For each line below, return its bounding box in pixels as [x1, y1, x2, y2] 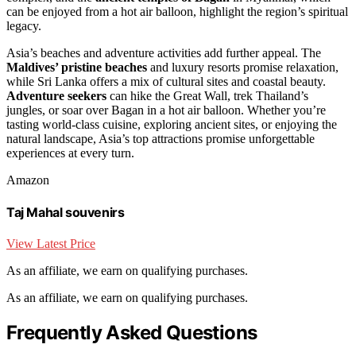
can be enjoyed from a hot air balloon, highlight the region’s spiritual [6, 4, 348, 18]
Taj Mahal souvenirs [6, 203, 125, 220]
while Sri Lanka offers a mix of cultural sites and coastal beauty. [6, 74, 326, 88]
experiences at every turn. [6, 145, 134, 160]
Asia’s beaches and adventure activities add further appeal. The [6, 45, 321, 60]
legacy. [6, 18, 41, 33]
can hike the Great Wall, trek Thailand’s [106, 88, 308, 103]
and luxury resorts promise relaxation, [147, 60, 339, 74]
